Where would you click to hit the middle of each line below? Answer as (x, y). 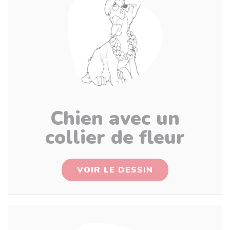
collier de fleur (115, 137)
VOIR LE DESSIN (115, 170)
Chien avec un (115, 118)
